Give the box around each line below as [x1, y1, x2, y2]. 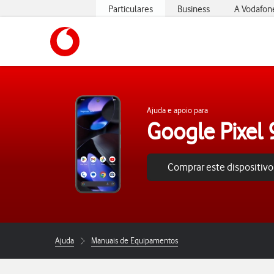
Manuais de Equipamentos [91, 235, 178, 245]
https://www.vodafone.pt [79, 27, 199, 41]
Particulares [108, 4, 153, 15]
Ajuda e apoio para [147, 105, 208, 115]
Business [177, 4, 210, 15]
